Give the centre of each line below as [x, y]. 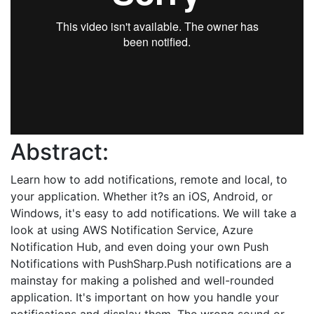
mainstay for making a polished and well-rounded [142, 280]
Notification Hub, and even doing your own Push [139, 247]
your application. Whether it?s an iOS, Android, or [142, 196]
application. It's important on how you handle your [145, 297]
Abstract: [60, 152]
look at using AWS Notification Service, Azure [132, 230]
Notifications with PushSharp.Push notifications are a [151, 264]
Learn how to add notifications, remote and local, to [149, 179]
